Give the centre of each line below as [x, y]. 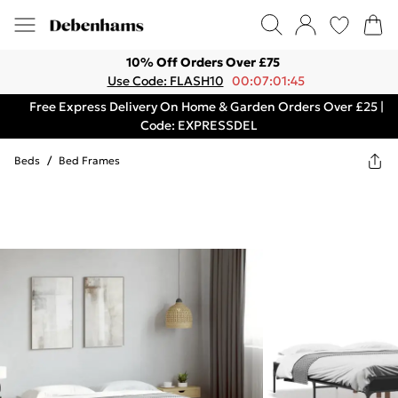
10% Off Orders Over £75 [203, 62]
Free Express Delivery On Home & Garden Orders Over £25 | [206, 107]
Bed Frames [89, 160]
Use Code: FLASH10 [165, 81]
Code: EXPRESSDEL [199, 125]
